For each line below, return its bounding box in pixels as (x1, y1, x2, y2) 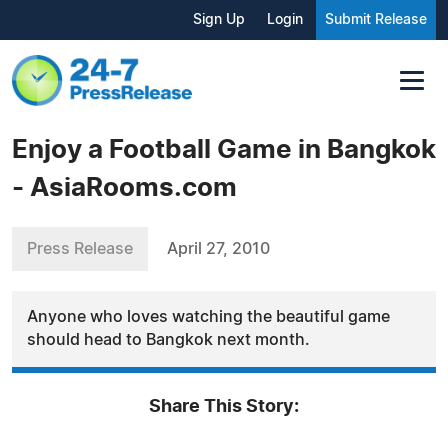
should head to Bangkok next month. (27, 331, 310, 348)
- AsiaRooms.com (12, 174, 237, 201)
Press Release (27, 240, 133, 257)
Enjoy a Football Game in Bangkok (12, 136, 436, 163)
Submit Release (325, 13, 427, 27)
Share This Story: (149, 397, 299, 416)
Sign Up (193, 13, 245, 27)
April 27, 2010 (167, 240, 270, 257)
